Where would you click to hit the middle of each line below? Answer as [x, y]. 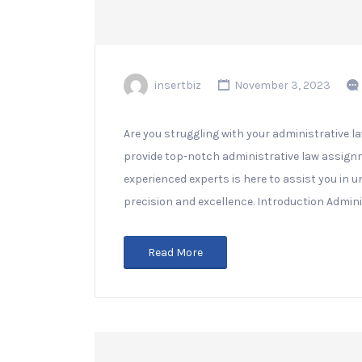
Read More [175, 252]
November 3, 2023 [281, 85]
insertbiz [178, 85]
